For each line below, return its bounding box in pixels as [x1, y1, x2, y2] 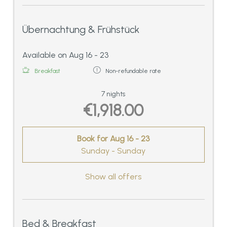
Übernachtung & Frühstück [22, 23, 139, 36]
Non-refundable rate [105, 67, 161, 75]
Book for [77, 134, 110, 144]
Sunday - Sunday [81, 146, 146, 156]
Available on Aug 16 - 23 [22, 50, 108, 60]
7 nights [101, 90, 126, 98]
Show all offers [85, 171, 142, 181]
